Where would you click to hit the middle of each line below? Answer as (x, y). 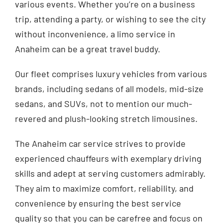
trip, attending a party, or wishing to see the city (110, 19)
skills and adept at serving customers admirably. (110, 173)
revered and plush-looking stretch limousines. (106, 119)
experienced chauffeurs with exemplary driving (108, 159)
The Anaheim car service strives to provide (100, 144)
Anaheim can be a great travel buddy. (87, 49)
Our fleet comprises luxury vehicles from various (111, 74)
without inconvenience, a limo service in (95, 34)
